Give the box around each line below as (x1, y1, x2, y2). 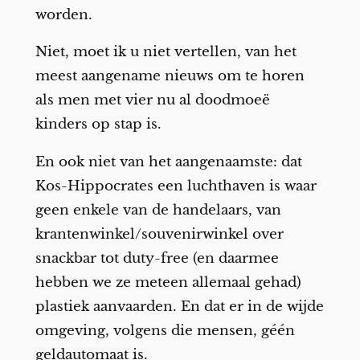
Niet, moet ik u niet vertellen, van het (35, 43, 297, 61)
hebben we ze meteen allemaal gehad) (35, 274, 301, 292)
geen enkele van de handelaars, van (35, 202, 281, 219)
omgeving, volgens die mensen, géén (35, 322, 295, 340)
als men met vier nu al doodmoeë (35, 92, 270, 109)
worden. (35, 6, 92, 23)
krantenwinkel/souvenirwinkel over (35, 226, 284, 243)
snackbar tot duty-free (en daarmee (35, 250, 279, 268)
